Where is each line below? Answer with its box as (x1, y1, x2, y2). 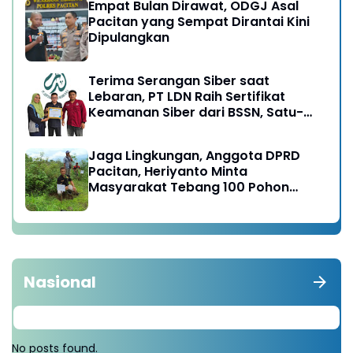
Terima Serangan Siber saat (88, 71, 269, 90)
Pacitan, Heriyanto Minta (88, 162, 247, 180)
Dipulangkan (88, 28, 169, 46)
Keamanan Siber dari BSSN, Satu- (88, 102, 303, 121)
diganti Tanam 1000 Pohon (88, 193, 261, 212)
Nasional (24, 270, 96, 293)
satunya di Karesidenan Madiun (88, 118, 292, 137)
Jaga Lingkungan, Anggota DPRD (88, 146, 300, 165)
